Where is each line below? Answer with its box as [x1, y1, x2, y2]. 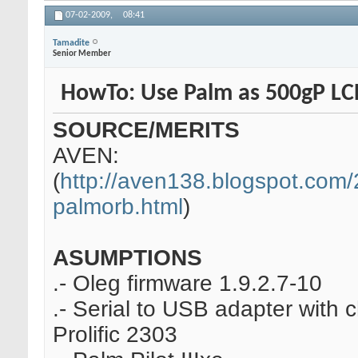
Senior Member [53, 49, 111, 58]
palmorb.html [53, 194, 183, 220]
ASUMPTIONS [53, 245, 202, 271]
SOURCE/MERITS [53, 117, 240, 143]
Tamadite [53, 38, 89, 48]
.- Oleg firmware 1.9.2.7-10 [53, 271, 322, 296]
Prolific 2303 [53, 322, 177, 348]
